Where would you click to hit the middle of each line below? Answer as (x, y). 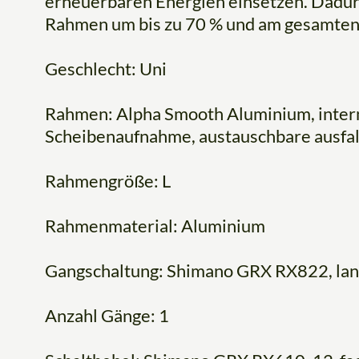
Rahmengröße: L (108, 181)
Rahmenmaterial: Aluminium (155, 226)
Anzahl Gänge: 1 (107, 316)
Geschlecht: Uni (106, 69)
